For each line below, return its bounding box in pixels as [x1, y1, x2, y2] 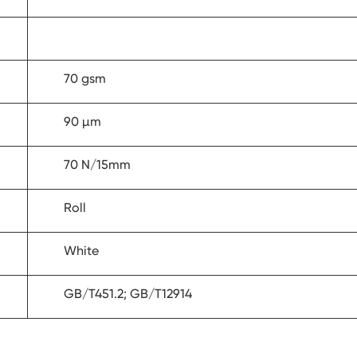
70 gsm [64, 71, 107, 87]
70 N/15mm [64, 157, 131, 173]
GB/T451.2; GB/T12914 [64, 286, 193, 302]
